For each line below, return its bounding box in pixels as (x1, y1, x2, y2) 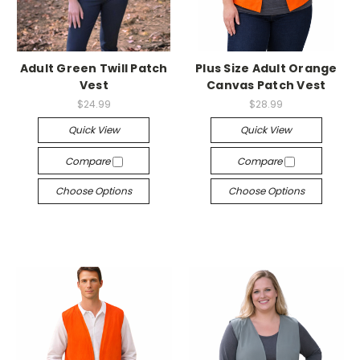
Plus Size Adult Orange (195, 59, 337, 76)
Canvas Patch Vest (207, 76, 326, 93)
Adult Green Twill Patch (19, 59, 168, 76)
